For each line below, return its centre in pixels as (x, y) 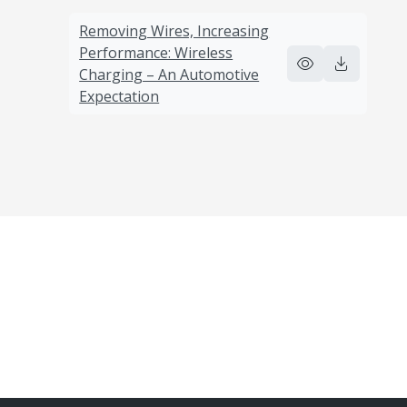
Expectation (119, 96)
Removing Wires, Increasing (174, 30)
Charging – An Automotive (169, 74)
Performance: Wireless (156, 52)
